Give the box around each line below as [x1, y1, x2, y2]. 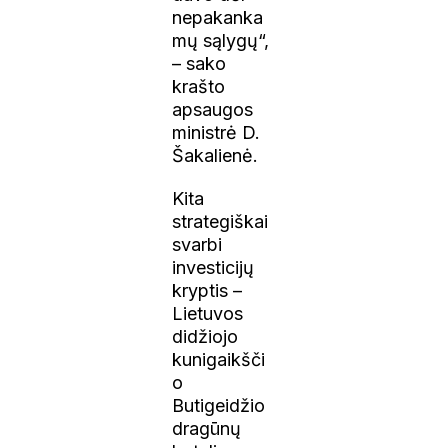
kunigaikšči [172, 348, 266, 370]
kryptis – [172, 279, 243, 301]
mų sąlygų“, [172, 29, 270, 51]
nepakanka [172, 6, 264, 28]
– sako [172, 52, 227, 74]
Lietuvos [172, 302, 244, 324]
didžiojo [172, 325, 239, 347]
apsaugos [172, 98, 254, 120]
